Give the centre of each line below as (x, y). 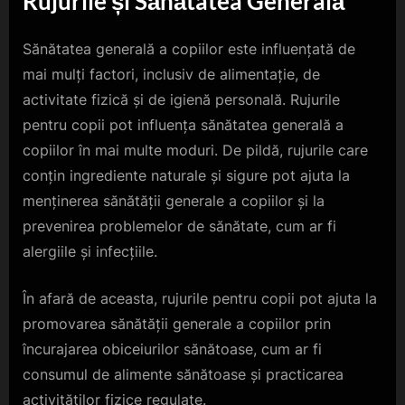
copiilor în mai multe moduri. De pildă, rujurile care (195, 151)
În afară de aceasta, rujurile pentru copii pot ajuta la (200, 299)
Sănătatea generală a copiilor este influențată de (189, 49)
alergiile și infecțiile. (90, 252)
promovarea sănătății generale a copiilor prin (177, 324)
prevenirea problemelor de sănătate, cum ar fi (179, 226)
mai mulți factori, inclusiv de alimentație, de (171, 75)
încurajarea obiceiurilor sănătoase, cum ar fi (172, 349)
